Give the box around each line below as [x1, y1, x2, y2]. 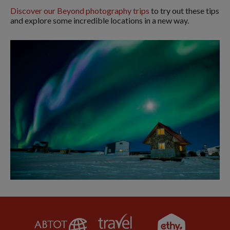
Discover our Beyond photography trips [10, 6, 149, 16]
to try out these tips [149, 6, 219, 16]
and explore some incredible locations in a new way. [10, 15, 189, 26]
